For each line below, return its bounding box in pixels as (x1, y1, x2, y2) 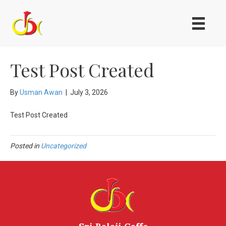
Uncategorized (41, 142, 86, 150)
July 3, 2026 (70, 88, 108, 97)
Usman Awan (20, 88, 63, 97)
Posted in (10, 142, 41, 150)
